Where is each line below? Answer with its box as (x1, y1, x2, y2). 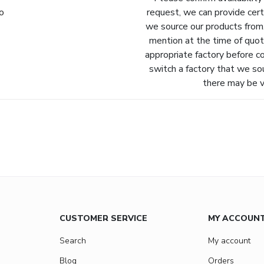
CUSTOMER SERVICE (60, 213, 147, 224)
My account (208, 235, 250, 246)
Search (60, 235, 86, 246)
